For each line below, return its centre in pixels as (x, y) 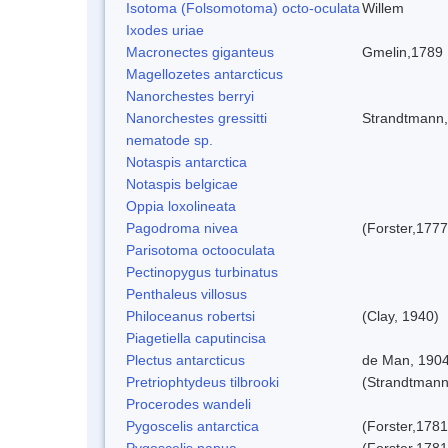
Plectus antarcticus (185, 359)
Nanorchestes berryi (190, 95)
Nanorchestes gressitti (196, 117)
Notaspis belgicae (182, 183)
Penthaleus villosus (186, 293)
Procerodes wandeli (188, 403)
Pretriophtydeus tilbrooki (202, 381)
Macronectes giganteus (200, 51)
